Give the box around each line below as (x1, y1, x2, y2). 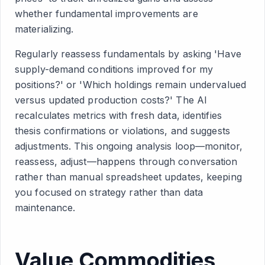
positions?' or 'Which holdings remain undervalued (15, 79, 246, 91)
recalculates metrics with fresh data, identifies (15, 109, 222, 121)
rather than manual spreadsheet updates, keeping (15, 171, 242, 183)
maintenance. (15, 202, 76, 214)
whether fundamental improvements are (15, 8, 198, 20)
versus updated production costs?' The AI (15, 94, 208, 106)
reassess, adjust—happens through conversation (15, 156, 238, 167)
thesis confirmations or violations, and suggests (15, 125, 230, 137)
